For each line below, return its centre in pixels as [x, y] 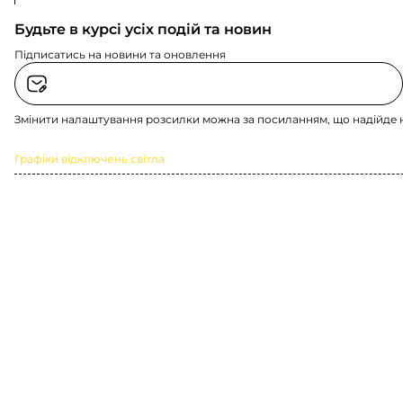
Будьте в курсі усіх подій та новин [143, 29]
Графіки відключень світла [90, 159]
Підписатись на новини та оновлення [120, 54]
